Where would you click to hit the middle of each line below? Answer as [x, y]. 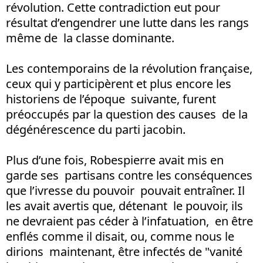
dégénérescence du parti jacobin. [96, 129]
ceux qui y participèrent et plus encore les [119, 83]
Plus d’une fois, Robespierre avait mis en [115, 160]
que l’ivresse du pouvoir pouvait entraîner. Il [125, 190]
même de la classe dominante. [90, 38]
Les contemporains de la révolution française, [131, 68]
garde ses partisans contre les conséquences [129, 175]
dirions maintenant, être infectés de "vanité [124, 251]
